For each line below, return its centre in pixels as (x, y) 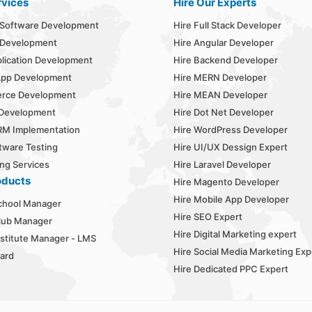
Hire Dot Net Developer (223, 112)
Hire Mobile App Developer (231, 200)
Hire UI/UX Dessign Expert (230, 147)
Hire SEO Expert (208, 217)
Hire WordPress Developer (230, 130)
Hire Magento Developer (226, 182)
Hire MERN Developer (220, 78)
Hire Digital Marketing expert (235, 234)
